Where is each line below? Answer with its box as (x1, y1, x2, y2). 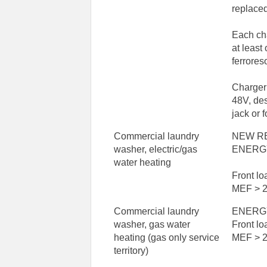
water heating (114, 157, 172, 168)
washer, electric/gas (114, 144, 198, 155)
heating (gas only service (114, 232, 220, 243)
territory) (114, 246, 149, 256)
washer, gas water (114, 219, 191, 230)
